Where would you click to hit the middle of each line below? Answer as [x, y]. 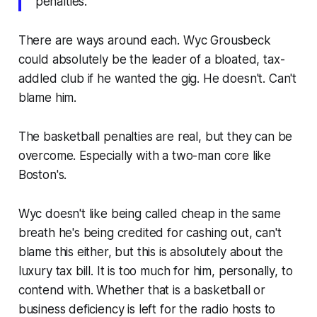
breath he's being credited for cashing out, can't [150, 232]
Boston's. [42, 174]
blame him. [47, 97]
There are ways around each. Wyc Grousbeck [144, 40]
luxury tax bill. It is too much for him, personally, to [155, 271]
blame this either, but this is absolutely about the [151, 252]
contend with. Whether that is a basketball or [142, 290]
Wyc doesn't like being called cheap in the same [149, 213]
